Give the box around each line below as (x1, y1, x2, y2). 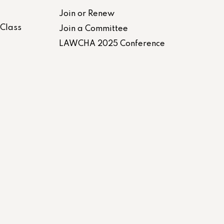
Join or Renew (59, 9, 114, 18)
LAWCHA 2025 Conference (59, 39, 165, 48)
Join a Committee (59, 24, 128, 33)
